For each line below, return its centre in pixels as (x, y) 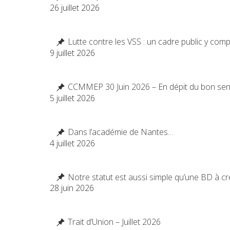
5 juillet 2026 (72, 98)
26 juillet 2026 (74, 8)
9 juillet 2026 (72, 53)
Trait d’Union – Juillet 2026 (114, 222)
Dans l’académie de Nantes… (120, 132)
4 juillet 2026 (72, 143)
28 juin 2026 (72, 188)
